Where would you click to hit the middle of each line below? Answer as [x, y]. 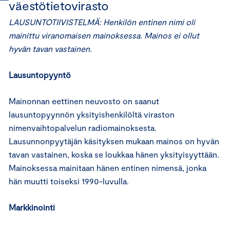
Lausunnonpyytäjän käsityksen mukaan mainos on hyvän [114, 141]
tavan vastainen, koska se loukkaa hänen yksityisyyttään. [114, 154]
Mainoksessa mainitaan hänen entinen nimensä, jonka [108, 168]
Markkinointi [32, 207]
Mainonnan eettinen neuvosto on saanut [84, 101]
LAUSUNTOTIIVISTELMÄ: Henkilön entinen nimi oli [102, 22]
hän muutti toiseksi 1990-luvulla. [69, 181]
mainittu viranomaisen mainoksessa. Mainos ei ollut [104, 35]
